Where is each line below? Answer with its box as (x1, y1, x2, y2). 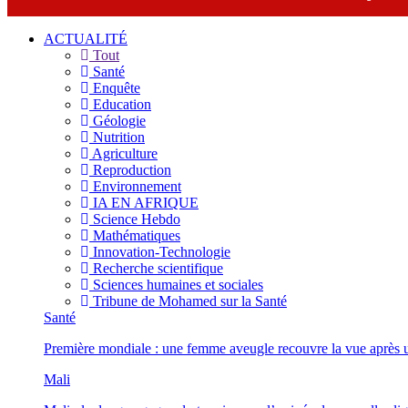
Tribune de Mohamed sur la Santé (89, 292, 287, 309)
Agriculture (89, 145, 158, 161)
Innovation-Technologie (89, 243, 230, 260)
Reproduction (89, 161, 171, 178)
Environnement (89, 178, 181, 194)
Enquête (89, 79, 140, 96)
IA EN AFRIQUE (89, 194, 199, 210)
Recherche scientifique (89, 260, 223, 276)
